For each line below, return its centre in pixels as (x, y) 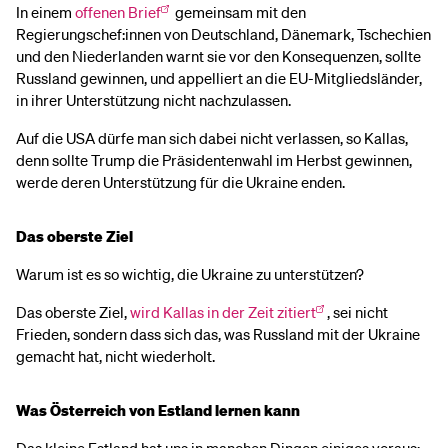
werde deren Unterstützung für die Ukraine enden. (182, 182)
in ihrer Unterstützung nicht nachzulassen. (156, 100)
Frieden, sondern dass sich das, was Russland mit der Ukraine (218, 334)
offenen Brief (118, 12)
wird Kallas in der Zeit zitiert (223, 312)
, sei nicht (357, 312)
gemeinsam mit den (238, 12)
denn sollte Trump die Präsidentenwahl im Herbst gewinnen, (214, 160)
